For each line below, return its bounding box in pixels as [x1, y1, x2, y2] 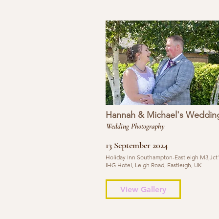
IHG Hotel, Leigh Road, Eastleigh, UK [105, 161, 201, 169]
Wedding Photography [106, 122, 165, 131]
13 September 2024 [105, 140, 168, 151]
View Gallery [120, 184, 166, 194]
